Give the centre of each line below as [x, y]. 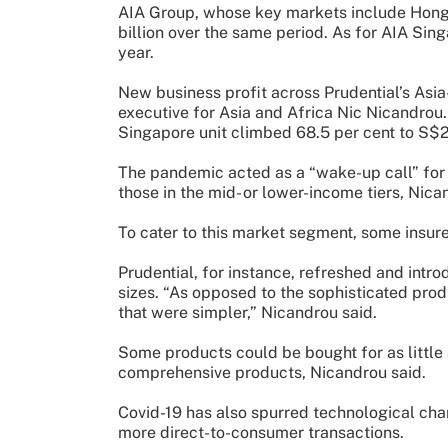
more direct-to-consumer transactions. [261, 432]
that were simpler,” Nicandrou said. [247, 312]
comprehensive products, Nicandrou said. [272, 372]
